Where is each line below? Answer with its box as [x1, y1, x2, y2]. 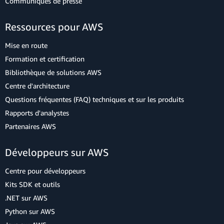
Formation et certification [5, 54, 84, 63]
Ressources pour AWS [5, 21, 103, 32]
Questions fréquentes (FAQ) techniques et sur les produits [5, 95, 184, 103]
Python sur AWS [5, 207, 55, 215]
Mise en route [5, 41, 47, 49]
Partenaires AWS [5, 122, 56, 130]
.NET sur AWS [5, 193, 47, 202]
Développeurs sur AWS [5, 146, 108, 158]
